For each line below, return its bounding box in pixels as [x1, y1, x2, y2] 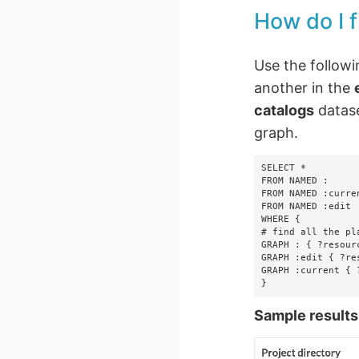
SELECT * [261, 163, 307, 174]
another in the [254, 79, 355, 96]
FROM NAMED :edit [261, 201, 352, 212]
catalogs [254, 101, 315, 119]
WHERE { [261, 214, 301, 225]
